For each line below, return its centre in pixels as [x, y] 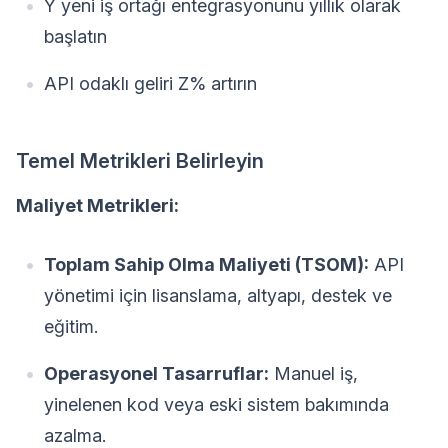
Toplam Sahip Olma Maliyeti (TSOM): [206, 264]
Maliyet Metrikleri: [97, 205]
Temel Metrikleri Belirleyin [140, 160]
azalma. [75, 435]
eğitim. [71, 326]
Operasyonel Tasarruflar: [156, 373]
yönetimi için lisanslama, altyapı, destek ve [218, 295]
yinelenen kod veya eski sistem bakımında [216, 404]
